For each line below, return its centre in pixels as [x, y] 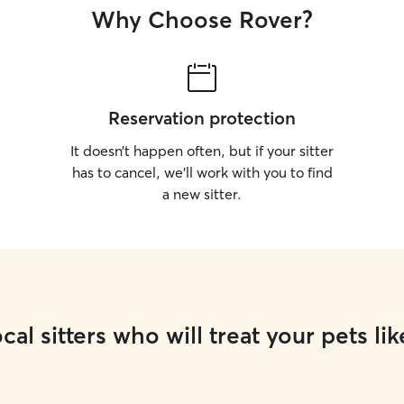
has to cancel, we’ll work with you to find [202, 172]
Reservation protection [202, 118]
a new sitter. [202, 194]
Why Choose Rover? [202, 20]
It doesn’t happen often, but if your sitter [202, 151]
